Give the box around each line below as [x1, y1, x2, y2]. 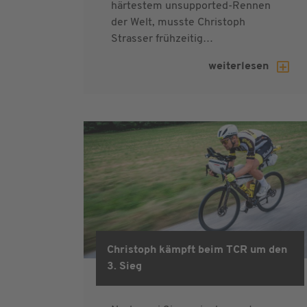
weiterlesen [208, 60, 271, 72]
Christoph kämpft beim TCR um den [107, 244, 287, 256]
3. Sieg [107, 260, 142, 272]
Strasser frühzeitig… [111, 33, 213, 45]
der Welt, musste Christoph [111, 16, 245, 28]
